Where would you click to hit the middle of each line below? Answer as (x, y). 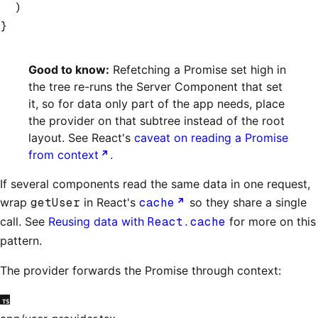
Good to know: (69, 69)
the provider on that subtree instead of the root (157, 120)
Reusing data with (98, 221)
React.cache (187, 221)
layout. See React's (81, 137)
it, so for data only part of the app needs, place (157, 103)
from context (64, 154)
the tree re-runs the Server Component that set (155, 86)
